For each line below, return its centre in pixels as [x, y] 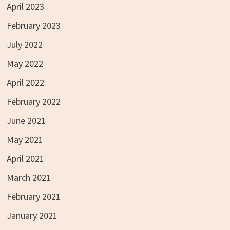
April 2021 [25, 158]
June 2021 [26, 120]
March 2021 [28, 177]
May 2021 [25, 139]
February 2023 [33, 25]
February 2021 [33, 196]
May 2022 [25, 63]
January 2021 [32, 215]
